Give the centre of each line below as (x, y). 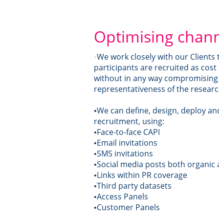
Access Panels (122, 196)
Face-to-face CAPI (128, 132)
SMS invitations (125, 153)
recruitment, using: (129, 121)
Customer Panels (128, 207)
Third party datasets (134, 186)
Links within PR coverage (142, 175)
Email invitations (127, 142)
